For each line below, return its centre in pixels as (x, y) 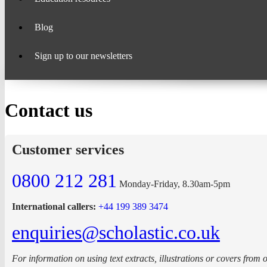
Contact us (49, 111)
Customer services (68, 149)
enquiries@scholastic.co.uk (116, 232)
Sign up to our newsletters (83, 56)
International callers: (55, 206)
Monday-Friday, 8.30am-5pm (175, 184)
